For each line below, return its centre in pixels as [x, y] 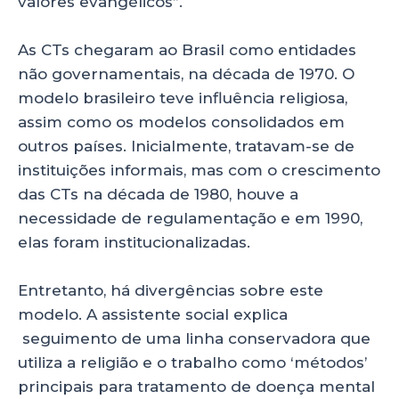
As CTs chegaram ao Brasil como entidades [187, 49]
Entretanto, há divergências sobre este [171, 290]
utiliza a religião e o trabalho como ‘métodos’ [192, 362]
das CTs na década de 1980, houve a [158, 194]
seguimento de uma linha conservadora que [194, 338]
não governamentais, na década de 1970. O [186, 73]
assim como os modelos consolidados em [181, 122]
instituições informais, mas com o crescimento [199, 170]
